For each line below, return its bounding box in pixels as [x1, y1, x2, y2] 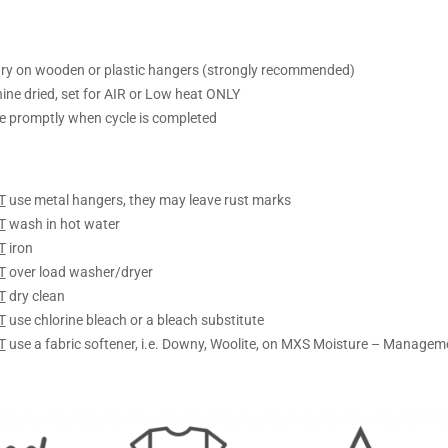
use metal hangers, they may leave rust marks [5, 191, 291, 208]
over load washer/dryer [5, 263, 153, 280]
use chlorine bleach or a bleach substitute [5, 311, 264, 328]
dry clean [5, 287, 65, 304]
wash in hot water [5, 215, 120, 232]
